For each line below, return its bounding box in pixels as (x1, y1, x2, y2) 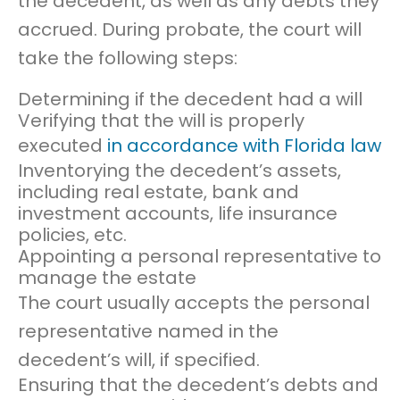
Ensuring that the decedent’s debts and (18, 372, 379, 398)
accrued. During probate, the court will (18, 16, 362, 42)
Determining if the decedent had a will (18, 87, 362, 112)
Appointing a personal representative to (18, 244, 381, 270)
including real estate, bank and (18, 179, 299, 205)
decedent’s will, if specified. (18, 347, 260, 373)
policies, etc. (18, 222, 127, 248)
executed (18, 133, 107, 159)
